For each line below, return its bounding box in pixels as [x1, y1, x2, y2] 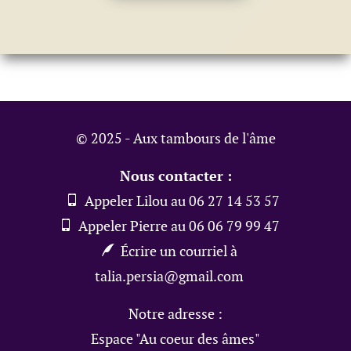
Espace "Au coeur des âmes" [91, 329, 260, 348]
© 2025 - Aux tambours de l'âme [75, 128, 276, 147]
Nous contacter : [119, 166, 232, 185]
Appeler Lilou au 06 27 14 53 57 [81, 191, 280, 210]
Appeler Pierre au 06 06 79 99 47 [74, 216, 280, 235]
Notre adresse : [128, 304, 223, 323]
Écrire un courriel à [117, 241, 237, 260]
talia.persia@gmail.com [95, 266, 244, 285]
